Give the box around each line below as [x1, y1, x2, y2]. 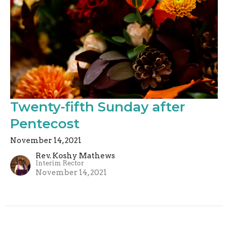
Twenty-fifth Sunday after [10, 99, 185, 116]
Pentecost [10, 116, 79, 132]
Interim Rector [36, 159, 84, 167]
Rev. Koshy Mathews [36, 151, 115, 161]
